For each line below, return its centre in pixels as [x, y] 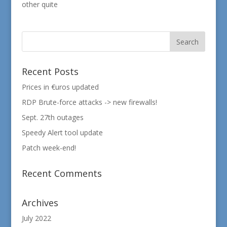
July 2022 [36, 218]
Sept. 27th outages [52, 117]
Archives [40, 203]
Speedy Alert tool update [62, 133]
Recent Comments [62, 173]
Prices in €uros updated [60, 87]
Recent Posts [50, 71]
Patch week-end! [49, 148]
